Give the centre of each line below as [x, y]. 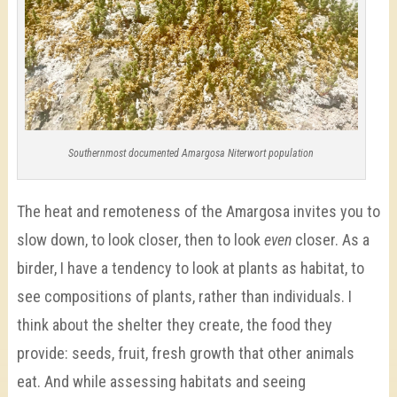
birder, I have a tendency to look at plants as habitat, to [190, 269]
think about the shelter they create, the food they [174, 325]
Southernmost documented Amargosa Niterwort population [191, 154]
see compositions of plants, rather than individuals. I [184, 297]
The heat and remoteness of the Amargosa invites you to [198, 212]
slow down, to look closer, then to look [140, 240]
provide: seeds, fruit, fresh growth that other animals [185, 354]
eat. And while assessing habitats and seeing [161, 382]
